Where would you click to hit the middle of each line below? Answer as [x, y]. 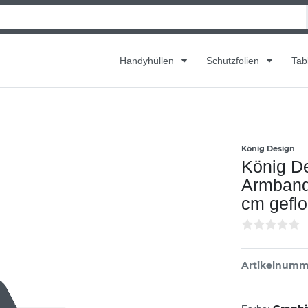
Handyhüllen [148, 60]
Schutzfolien [234, 60]
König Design [268, 148]
